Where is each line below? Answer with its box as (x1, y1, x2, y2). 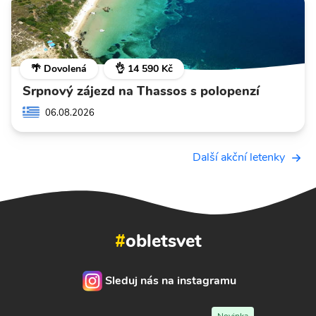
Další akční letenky (193, 149, 285, 165)
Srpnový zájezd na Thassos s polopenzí (23, 82, 260, 99)
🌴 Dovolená (31, 61, 87, 75)
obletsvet (125, 228, 202, 253)
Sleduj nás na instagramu (105, 272, 236, 288)
